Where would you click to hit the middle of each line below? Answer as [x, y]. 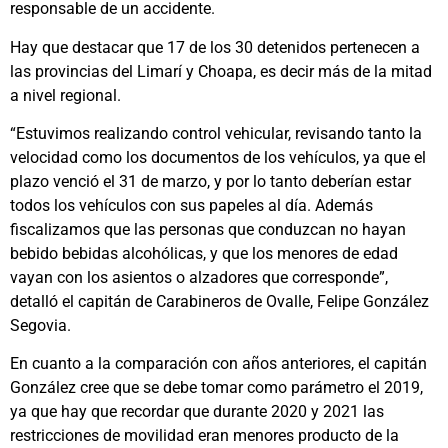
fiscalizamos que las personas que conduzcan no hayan [208, 229]
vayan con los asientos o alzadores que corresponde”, [199, 277]
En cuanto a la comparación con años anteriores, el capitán [218, 364]
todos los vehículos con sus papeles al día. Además [191, 205]
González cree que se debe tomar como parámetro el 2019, [216, 388]
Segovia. [40, 325]
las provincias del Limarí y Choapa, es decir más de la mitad [221, 71]
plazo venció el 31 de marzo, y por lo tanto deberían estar [210, 181]
